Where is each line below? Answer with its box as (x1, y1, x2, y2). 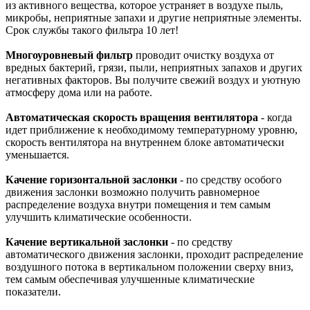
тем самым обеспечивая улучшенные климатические (6, 273, 255, 285)
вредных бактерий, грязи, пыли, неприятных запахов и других (6, 61, 302, 73)
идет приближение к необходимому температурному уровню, (6, 123, 298, 136)
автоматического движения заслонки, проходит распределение (6, 248, 303, 260)
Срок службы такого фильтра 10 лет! (6, 24, 179, 36)
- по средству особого (177, 173, 282, 185)
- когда (258, 111, 292, 123)
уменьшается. (6, 148, 69, 161)
